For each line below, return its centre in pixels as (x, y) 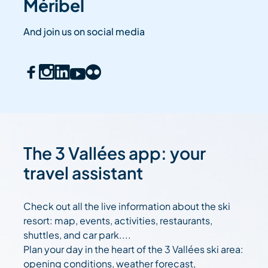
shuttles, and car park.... (77, 235)
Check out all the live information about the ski (127, 206)
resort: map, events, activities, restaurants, (118, 221)
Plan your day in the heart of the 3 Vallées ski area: (134, 249)
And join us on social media (84, 32)
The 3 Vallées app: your (115, 153)
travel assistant (83, 173)
